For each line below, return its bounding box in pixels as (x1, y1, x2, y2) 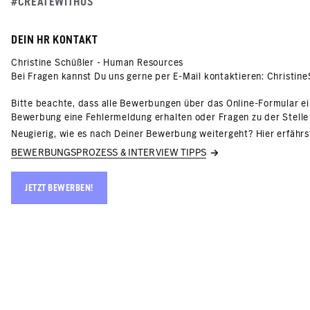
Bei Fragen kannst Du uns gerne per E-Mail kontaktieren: (11, 71, 267, 82)
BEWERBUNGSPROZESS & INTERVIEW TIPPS (11, 147, 206, 158)
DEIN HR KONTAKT (11, 33, 98, 47)
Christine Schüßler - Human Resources (11, 57, 184, 69)
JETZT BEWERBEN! (25, 183, 93, 194)
